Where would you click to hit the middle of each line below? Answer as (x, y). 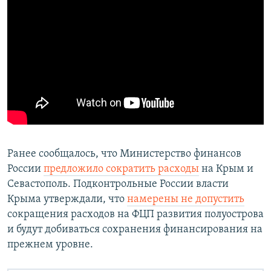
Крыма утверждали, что (67, 199)
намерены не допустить (186, 199)
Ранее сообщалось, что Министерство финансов (124, 154)
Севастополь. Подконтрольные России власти (118, 184)
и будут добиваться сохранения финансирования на (135, 229)
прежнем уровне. (50, 244)
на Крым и (226, 169)
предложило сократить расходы (121, 169)
